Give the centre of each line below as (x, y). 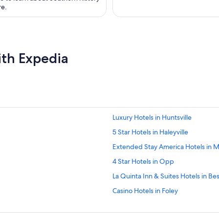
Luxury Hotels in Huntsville (152, 118)
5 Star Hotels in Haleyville (150, 132)
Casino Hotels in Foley (145, 191)
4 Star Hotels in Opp (143, 162)
